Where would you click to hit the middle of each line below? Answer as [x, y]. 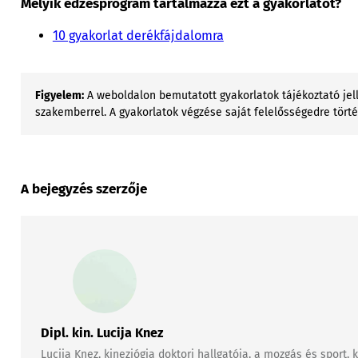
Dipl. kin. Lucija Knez [101, 333]
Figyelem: [60, 96]
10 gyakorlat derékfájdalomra [138, 36]
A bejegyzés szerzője [84, 189]
